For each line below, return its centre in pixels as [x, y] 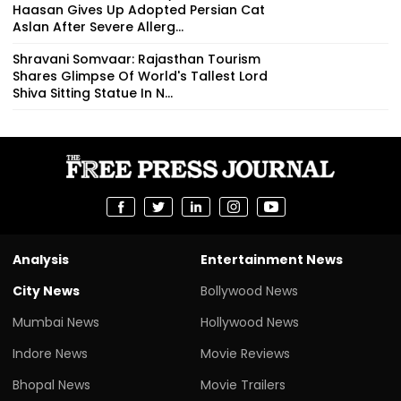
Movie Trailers [243, 385]
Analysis [41, 260]
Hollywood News [250, 323]
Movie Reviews [245, 354]
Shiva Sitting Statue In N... [93, 94]
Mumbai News [56, 323]
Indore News [50, 354]
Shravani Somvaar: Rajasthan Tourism [137, 60]
